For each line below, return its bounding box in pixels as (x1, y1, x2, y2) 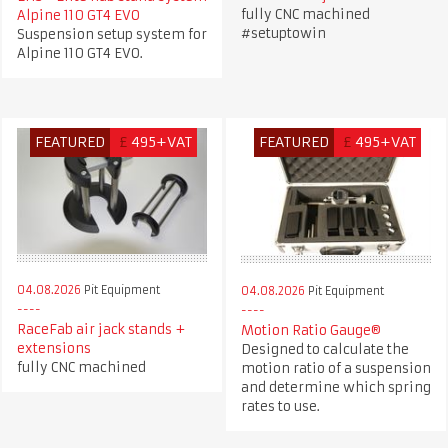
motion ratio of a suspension (240, 359, 431, 377)
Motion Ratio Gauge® (240, 321, 381, 339)
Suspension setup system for (16, 26, 207, 44)
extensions (16, 339, 91, 357)
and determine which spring (240, 378, 431, 396)
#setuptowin (240, 25, 326, 43)
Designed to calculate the (240, 340, 409, 358)
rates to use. (240, 397, 320, 415)
